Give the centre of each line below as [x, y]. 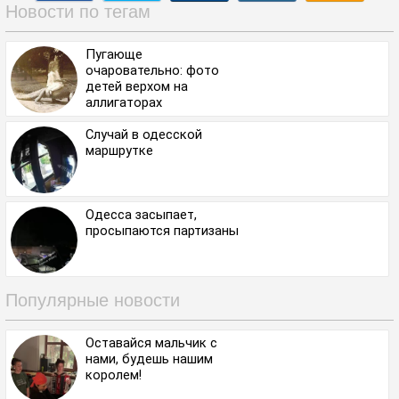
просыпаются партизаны [162, 230]
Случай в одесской [144, 134]
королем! [114, 375]
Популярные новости [93, 300]
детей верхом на [137, 86]
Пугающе [114, 54]
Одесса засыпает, [141, 214]
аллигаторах [124, 102]
